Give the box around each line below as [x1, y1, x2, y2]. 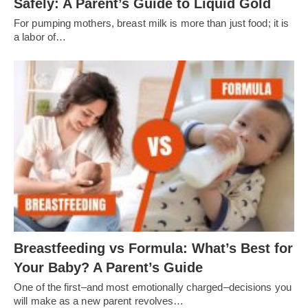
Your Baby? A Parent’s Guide [14, 259, 203, 275]
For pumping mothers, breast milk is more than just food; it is [14, 17, 289, 30]
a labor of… [14, 31, 67, 43]
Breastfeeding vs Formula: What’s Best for [14, 240, 293, 256]
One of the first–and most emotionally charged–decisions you [14, 280, 291, 293]
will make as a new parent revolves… [14, 294, 184, 307]
